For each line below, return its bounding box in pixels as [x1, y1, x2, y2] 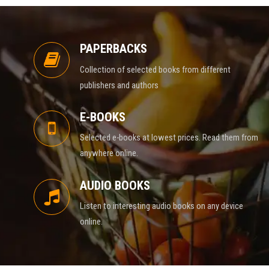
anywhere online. [79, 148, 138, 159]
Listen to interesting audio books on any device [79, 200, 243, 211]
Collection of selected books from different [79, 64, 231, 75]
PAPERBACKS [79, 41, 147, 56]
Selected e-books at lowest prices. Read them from [79, 132, 258, 144]
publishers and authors [79, 79, 159, 91]
